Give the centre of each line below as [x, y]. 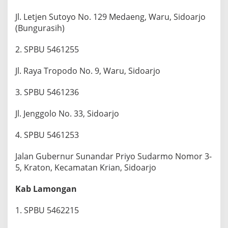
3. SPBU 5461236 [47, 92]
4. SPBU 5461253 [47, 135]
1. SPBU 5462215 [47, 210]
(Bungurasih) [40, 28]
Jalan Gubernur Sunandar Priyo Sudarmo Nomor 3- [113, 156]
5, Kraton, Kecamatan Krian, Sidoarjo [86, 168]
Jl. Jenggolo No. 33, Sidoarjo [67, 114]
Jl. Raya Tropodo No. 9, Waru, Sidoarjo [88, 71]
